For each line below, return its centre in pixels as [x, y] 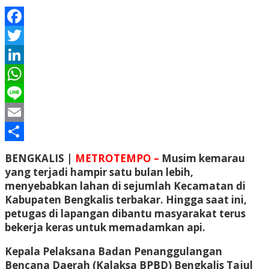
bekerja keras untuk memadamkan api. [105, 227]
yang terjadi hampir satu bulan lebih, [99, 172]
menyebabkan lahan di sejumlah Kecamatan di [125, 186]
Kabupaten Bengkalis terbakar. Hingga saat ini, [126, 199]
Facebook [29, 35]
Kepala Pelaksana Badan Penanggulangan [113, 251]
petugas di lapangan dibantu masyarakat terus [125, 213]
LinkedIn [27, 73]
